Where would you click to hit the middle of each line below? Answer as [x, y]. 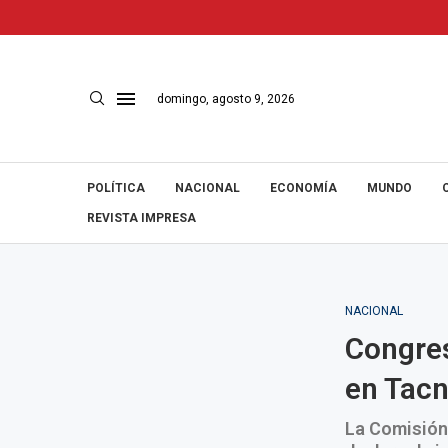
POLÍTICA [116, 188]
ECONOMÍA [303, 188]
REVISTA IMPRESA [141, 218]
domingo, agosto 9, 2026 [226, 98]
